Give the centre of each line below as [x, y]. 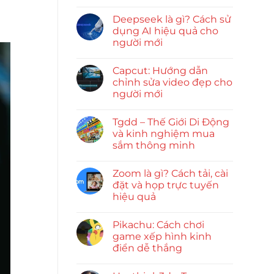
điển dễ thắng [147, 248]
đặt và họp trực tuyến [165, 185]
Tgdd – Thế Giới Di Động [171, 122]
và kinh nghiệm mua [163, 134]
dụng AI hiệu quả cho [165, 31]
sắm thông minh [154, 146]
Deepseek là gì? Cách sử [172, 20]
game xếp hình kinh [162, 237]
